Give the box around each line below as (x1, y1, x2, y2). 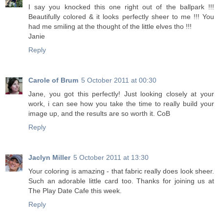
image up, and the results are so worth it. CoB (28, 109, 170, 118)
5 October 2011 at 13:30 (73, 153, 149, 162)
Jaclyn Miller (28, 153, 70, 162)
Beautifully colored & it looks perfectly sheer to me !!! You (28, 13, 214, 21)
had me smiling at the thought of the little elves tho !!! (28, 22, 192, 31)
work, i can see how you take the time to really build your (28, 100, 214, 108)
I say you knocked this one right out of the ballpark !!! (28, 3, 214, 11)
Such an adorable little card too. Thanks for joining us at (28, 177, 214, 185)
